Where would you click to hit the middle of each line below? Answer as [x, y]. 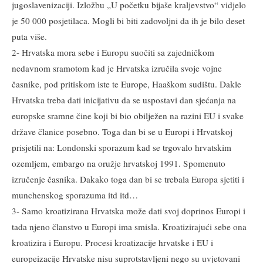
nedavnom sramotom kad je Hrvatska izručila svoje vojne [117, 68]
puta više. [29, 36]
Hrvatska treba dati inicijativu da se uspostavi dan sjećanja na [124, 100]
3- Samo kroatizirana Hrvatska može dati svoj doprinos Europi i [129, 210]
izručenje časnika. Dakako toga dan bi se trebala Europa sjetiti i [128, 179]
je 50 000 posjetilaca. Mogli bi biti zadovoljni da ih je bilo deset [128, 20]
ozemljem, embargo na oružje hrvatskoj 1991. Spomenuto [119, 163]
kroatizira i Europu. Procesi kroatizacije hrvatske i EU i [112, 242]
